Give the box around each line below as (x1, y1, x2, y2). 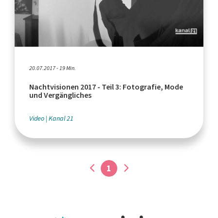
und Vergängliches (29, 90, 91, 101)
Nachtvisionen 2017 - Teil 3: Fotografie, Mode (29, 82, 183, 92)
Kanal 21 (49, 114, 73, 124)
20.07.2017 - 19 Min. (29, 64, 76, 73)
